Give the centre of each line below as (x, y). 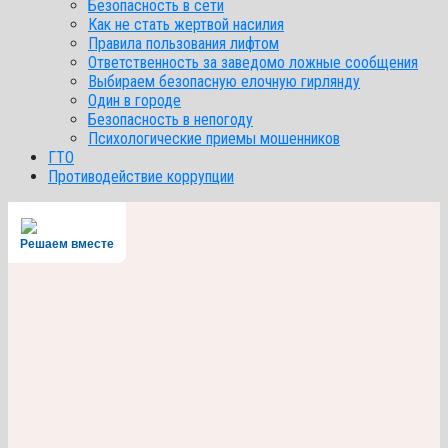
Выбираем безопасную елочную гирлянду (224, 81)
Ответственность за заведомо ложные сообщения (253, 62)
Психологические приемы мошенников (214, 138)
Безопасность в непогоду (170, 119)
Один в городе (134, 100)
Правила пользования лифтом (183, 43)
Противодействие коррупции (141, 176)
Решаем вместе (67, 243)
